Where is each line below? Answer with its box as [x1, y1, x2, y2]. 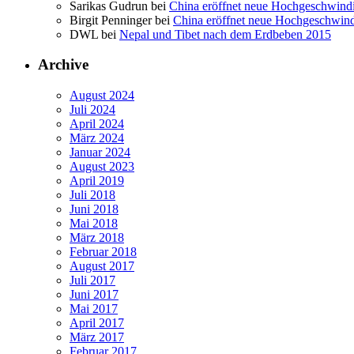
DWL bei [70, 27, 119, 41]
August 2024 [70, 88, 134, 103]
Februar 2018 [70, 245, 137, 259]
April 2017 [70, 316, 124, 330]
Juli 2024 [70, 103, 115, 117]
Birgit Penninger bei [70, 13, 173, 27]
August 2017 [70, 259, 134, 273]
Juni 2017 [70, 288, 119, 302]
